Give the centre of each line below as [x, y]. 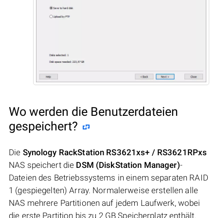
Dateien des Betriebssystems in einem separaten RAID [109, 177]
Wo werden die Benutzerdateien [93, 111]
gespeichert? [43, 126]
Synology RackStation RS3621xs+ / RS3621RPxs [115, 152]
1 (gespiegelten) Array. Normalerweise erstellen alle [103, 190]
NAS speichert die [43, 165]
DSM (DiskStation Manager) [128, 165]
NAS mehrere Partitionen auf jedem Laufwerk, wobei [105, 203]
